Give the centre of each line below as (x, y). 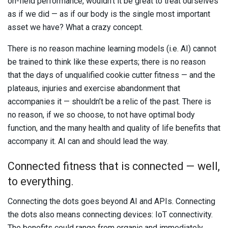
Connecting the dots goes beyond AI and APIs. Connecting (111, 201)
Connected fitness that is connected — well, (114, 167)
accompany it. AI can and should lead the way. (88, 141)
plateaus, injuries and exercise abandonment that (94, 88)
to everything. (41, 182)
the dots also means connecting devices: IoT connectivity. (110, 214)
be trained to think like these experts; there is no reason (107, 62)
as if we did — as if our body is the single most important (109, 14)
